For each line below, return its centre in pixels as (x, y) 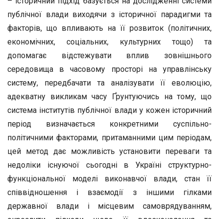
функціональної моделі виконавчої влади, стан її (109, 179)
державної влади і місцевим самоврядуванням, (109, 206)
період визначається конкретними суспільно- (109, 124)
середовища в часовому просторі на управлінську (109, 69)
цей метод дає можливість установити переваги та (109, 151)
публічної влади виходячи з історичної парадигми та (109, 14)
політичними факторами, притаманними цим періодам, (109, 138)
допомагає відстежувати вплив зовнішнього (109, 55)
